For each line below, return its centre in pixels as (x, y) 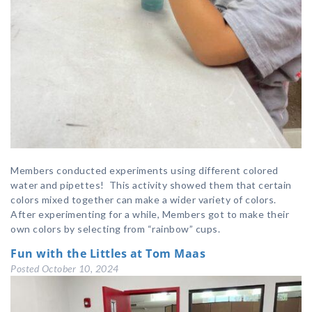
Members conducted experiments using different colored (145, 171)
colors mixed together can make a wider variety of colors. (145, 200)
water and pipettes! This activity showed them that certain (151, 185)
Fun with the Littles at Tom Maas (108, 254)
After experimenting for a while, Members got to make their (150, 214)
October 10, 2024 (80, 269)
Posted (26, 269)
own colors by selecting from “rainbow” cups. (115, 229)
